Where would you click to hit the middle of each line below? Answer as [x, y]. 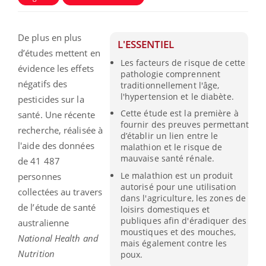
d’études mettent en [59, 53]
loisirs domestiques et [165, 209]
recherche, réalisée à [61, 130]
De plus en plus [50, 38]
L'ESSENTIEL [146, 45]
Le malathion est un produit [177, 175]
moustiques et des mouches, [178, 232]
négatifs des [43, 84]
